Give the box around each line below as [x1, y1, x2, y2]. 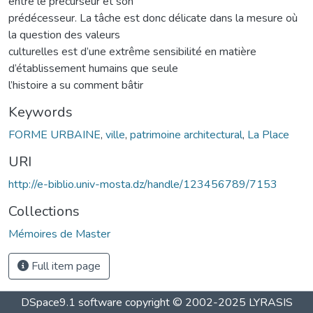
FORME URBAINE [8, 126, 101, 143]
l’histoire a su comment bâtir [8, 77, 143, 93]
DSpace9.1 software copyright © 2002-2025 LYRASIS [20, 295, 293, 310]
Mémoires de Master [8, 226, 110, 242]
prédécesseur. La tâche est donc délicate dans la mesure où [8, 10, 298, 26]
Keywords [8, 102, 73, 122]
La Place [247, 126, 289, 143]
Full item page [29, 258, 101, 274]
